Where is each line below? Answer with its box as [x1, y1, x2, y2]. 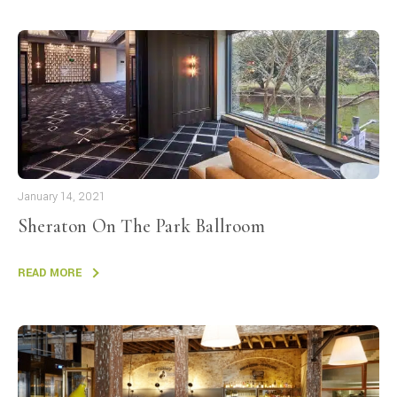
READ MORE [18, 264, 82, 281]
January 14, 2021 [18, 189, 105, 206]
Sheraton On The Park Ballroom [18, 214, 265, 237]
